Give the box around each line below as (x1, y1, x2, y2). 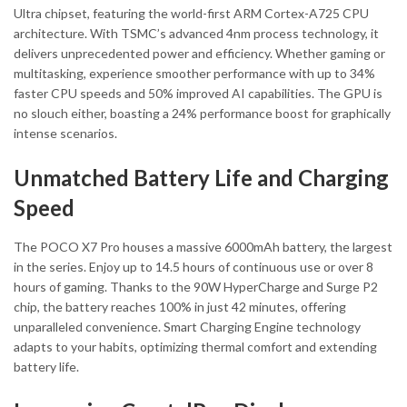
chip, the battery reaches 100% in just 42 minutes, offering (14, 298, 346, 314)
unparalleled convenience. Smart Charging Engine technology (14, 318, 361, 334)
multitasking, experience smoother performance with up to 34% (14, 65, 375, 81)
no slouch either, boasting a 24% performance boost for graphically (14, 104, 391, 121)
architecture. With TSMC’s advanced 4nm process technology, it (14, 25, 379, 41)
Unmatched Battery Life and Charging (14, 164, 389, 191)
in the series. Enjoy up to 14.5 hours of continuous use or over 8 (14, 258, 373, 274)
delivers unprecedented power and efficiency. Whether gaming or (14, 45, 385, 61)
